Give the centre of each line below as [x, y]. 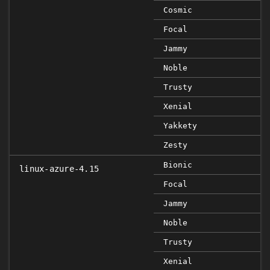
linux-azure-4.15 [59, 169]
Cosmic [178, 10]
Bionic [178, 165]
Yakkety [180, 126]
